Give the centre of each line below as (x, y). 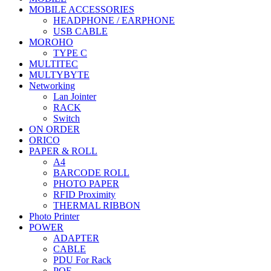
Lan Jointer (75, 96)
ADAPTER (76, 238)
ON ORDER (54, 129)
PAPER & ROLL (63, 151)
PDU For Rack (82, 260)
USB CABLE (80, 31)
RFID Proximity (84, 194)
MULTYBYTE (59, 75)
